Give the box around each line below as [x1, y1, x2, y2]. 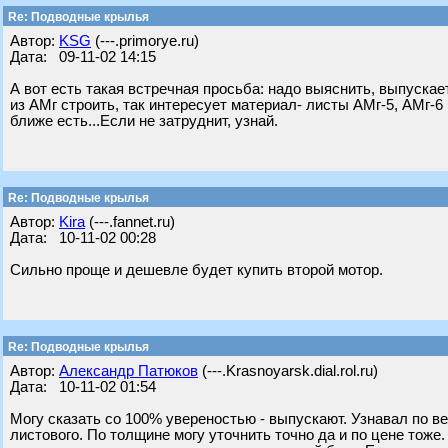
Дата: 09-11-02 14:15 [10, 49, 156, 65]
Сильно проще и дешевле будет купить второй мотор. [10, 262, 383, 278]
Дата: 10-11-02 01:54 [10, 379, 156, 395]
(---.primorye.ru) [91, 33, 199, 49]
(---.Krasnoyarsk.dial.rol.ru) [198, 363, 378, 379]
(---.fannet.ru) [85, 214, 175, 230]
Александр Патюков [59, 363, 198, 379]
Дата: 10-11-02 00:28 [10, 230, 156, 246]
